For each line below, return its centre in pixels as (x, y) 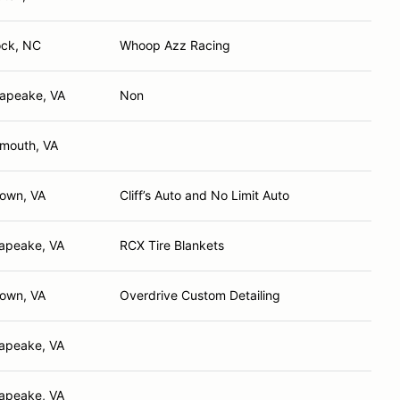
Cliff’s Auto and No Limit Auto (204, 195)
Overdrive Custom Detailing (200, 295)
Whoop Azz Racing (175, 45)
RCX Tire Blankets (172, 245)
